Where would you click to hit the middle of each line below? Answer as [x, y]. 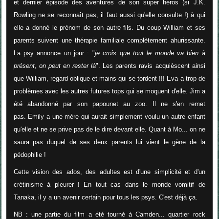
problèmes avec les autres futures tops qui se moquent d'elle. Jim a [109, 91]
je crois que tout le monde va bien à [150, 53]
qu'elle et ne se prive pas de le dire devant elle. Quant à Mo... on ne [109, 130]
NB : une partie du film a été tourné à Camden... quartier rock [109, 214]
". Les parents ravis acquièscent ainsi [151, 66]
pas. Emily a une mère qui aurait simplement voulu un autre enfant [109, 117]
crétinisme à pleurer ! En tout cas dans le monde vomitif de [109, 185]
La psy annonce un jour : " [54, 53]
